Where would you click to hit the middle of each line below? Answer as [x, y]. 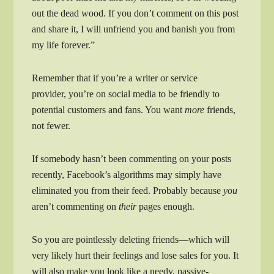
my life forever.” [64, 45]
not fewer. [51, 126]
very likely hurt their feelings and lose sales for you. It [135, 256]
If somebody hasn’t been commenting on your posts [132, 159]
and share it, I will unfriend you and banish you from [134, 29]
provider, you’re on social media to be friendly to [126, 94]
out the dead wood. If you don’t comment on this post [135, 13]
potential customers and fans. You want [109, 110]
